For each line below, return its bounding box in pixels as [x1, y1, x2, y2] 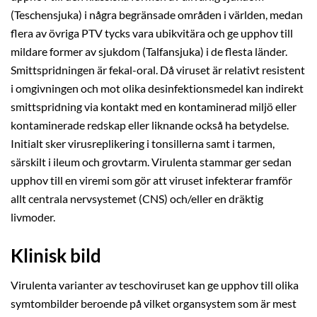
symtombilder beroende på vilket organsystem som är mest [11, 296, 296, 310]
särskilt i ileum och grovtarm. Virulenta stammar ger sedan [11, 155, 292, 168]
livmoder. [11, 210, 55, 224]
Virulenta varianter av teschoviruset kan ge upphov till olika [11, 278, 299, 292]
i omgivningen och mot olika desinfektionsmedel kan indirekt [11, 81, 304, 95]
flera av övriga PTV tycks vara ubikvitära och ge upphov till [11, 26, 293, 40]
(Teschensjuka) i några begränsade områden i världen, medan [11, 8, 303, 21]
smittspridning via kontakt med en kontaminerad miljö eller [11, 100, 296, 113]
